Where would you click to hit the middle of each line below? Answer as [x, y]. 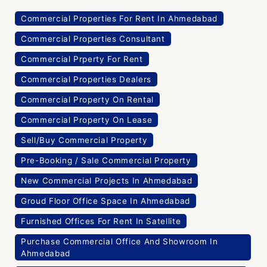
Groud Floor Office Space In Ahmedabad [106, 201]
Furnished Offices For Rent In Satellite [101, 221]
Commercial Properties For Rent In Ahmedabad [119, 18]
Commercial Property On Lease [87, 119]
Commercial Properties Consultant [93, 38]
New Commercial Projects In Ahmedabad [107, 180]
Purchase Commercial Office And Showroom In [119, 241]
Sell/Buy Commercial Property [84, 140]
